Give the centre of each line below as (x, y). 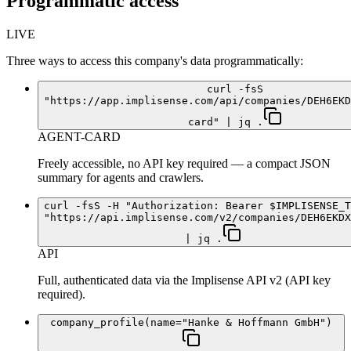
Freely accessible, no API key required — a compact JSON (184, 164)
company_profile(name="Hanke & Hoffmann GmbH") (191, 323)
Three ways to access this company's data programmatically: (155, 61)
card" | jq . (226, 122)
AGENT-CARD (79, 137)
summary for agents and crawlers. (121, 178)
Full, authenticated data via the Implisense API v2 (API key (184, 280)
